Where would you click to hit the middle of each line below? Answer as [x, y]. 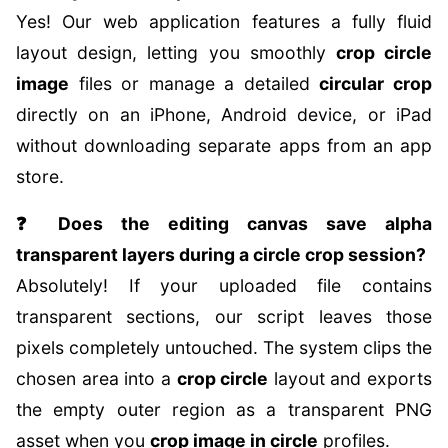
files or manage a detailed [194, 83]
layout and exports [350, 378]
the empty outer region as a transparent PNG [224, 409]
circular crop [376, 83]
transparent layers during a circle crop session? [221, 254]
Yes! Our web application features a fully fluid [224, 21]
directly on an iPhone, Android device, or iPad [224, 114]
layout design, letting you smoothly [176, 52]
